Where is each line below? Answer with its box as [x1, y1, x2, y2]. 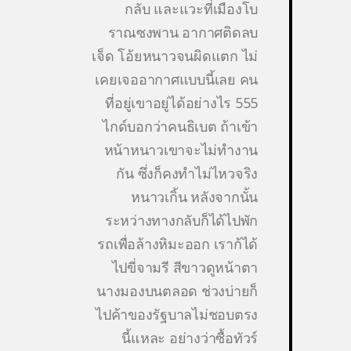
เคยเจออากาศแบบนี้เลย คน [95, 70, 258, 89]
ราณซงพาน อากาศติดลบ [107, 23, 258, 42]
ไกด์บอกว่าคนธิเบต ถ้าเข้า [103, 117, 258, 136]
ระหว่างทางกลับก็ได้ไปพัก [104, 211, 258, 230]
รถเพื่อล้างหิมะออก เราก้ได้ [97, 234, 258, 254]
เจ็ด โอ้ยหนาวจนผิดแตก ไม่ [92, 46, 258, 66]
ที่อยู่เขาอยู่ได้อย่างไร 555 [105, 93, 258, 113]
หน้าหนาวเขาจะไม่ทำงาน [103, 140, 258, 160]
